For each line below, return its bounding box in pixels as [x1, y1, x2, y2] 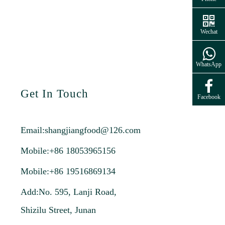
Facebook [197, 93, 220, 100]
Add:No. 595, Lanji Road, [20, 187, 117, 197]
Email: [20, 125, 45, 135]
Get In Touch [20, 87, 88, 100]
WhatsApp [196, 61, 221, 68]
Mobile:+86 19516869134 [20, 166, 116, 176]
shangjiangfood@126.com [44, 125, 141, 135]
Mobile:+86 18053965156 [20, 146, 116, 156]
